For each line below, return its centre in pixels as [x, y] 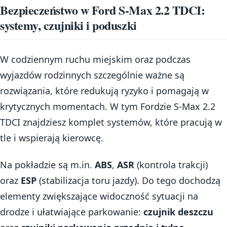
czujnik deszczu [178, 212]
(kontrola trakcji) [171, 165]
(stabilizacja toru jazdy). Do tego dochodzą [128, 180]
